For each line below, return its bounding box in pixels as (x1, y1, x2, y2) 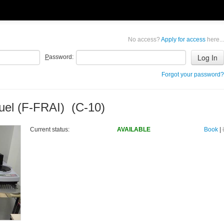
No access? (127, 36, 160, 43)
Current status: (29, 126, 69, 133)
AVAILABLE (116, 126, 150, 133)
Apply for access (159, 36, 207, 43)
